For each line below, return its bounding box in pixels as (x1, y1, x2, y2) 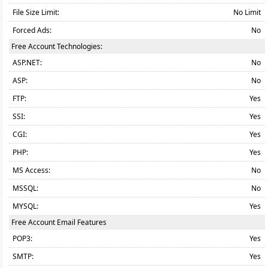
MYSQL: (13, 201, 38, 211)
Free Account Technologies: (11, 41, 102, 51)
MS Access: (13, 165, 50, 175)
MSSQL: (13, 183, 38, 193)
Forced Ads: (13, 25, 51, 35)
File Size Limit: (13, 7, 59, 17)
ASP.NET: (13, 57, 42, 68)
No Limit (233, 7, 261, 17)
